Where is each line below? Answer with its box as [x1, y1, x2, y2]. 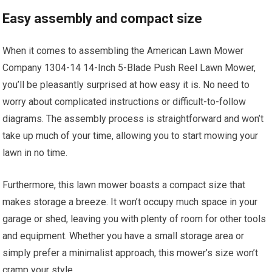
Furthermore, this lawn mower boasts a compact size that [2, 179, 246, 191]
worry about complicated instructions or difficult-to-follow [2, 96, 246, 108]
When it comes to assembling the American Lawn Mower [2, 45, 244, 57]
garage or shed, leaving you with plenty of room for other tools [2, 213, 267, 225]
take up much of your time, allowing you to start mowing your [2, 130, 259, 142]
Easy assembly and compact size [2, 11, 203, 27]
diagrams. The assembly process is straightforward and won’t [2, 113, 264, 125]
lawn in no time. [2, 147, 68, 159]
